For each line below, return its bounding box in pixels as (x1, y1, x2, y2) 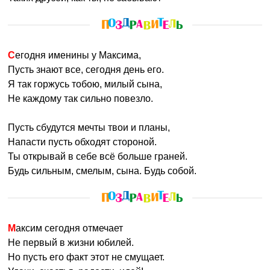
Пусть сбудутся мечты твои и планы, (8, 122, 171, 133)
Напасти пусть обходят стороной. (8, 137, 157, 147)
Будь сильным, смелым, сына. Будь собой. (8, 166, 197, 176)
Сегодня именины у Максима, (15, 50, 142, 60)
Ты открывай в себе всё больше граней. (8, 151, 188, 162)
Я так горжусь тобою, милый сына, (8, 79, 163, 89)
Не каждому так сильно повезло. (8, 93, 154, 104)
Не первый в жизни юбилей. (8, 237, 134, 248)
